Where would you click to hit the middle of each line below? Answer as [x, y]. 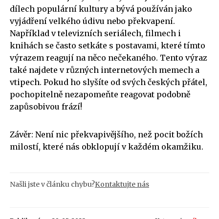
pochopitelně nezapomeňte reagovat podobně [100, 94]
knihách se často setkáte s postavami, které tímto [108, 45]
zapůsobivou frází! [46, 106]
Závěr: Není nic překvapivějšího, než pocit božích [106, 134]
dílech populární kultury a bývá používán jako [101, 9]
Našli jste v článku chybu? [52, 184]
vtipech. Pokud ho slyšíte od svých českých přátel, [109, 82]
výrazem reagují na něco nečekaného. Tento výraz [109, 57]
